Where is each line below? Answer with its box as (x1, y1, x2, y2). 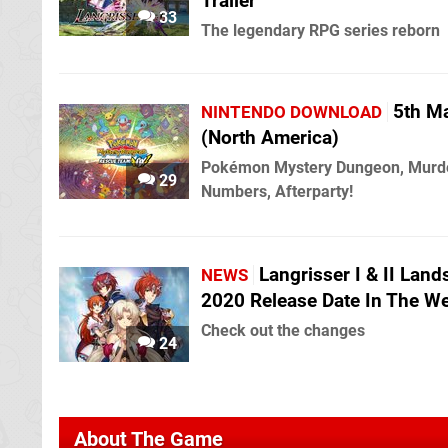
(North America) (201, 126, 339, 150)
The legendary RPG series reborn (201, 21, 440, 41)
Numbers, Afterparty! (201, 182, 353, 202)
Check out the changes (201, 321, 365, 341)
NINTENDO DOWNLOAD (201, 102, 382, 123)
